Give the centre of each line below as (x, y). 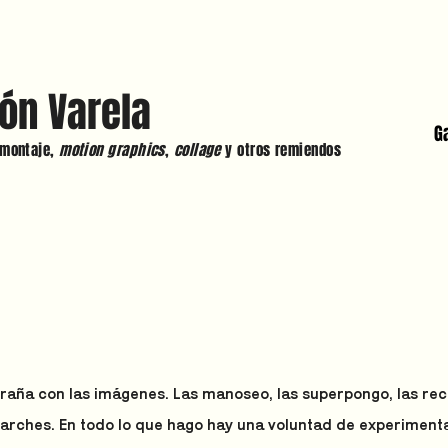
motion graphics (112, 150)
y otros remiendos (283, 150)
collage (199, 150)
